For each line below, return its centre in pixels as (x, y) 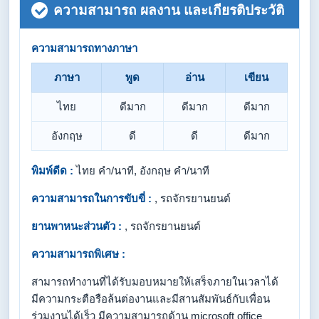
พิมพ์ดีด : (52, 171)
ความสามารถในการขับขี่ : (91, 198)
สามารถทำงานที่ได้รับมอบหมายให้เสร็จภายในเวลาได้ (155, 282)
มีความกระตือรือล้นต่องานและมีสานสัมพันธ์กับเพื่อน (151, 299)
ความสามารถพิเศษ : (78, 254)
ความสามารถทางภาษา (84, 48)
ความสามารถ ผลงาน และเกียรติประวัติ (169, 10)
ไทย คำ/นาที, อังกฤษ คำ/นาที (141, 171)
